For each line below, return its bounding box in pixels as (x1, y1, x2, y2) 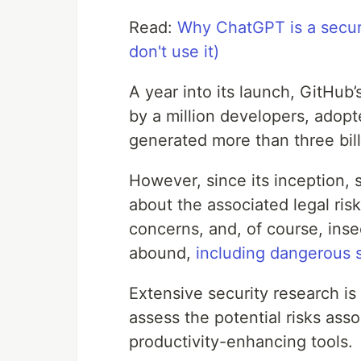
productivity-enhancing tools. (129, 332, 353, 352)
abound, (129, 243, 196, 263)
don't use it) (129, 42, 219, 62)
